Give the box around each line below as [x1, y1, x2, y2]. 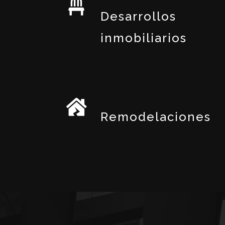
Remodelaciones [100, 109, 211, 125]
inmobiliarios [100, 31, 187, 46]
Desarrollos [100, 9, 176, 24]
